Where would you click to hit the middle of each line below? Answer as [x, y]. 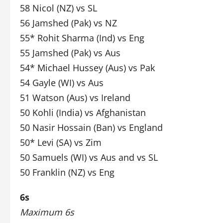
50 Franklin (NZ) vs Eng [67, 172]
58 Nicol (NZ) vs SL [58, 8]
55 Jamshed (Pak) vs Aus [70, 53]
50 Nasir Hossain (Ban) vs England [91, 127]
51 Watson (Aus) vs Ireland [75, 98]
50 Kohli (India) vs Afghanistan [83, 112]
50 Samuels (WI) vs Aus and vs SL [89, 157]
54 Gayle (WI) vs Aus [62, 83]
